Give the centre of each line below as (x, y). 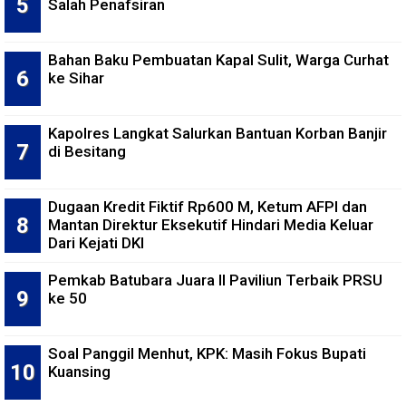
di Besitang (87, 151)
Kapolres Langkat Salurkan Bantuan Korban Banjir (217, 133)
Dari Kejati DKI (96, 242)
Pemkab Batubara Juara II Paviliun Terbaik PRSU (215, 280)
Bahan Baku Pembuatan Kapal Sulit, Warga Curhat (218, 59)
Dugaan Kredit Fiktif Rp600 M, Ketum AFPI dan (208, 206)
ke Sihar (76, 77)
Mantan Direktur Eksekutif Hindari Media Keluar (211, 224)
